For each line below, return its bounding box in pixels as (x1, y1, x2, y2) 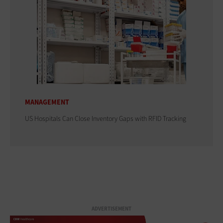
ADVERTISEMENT (92, 205, 131, 213)
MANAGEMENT (25, 97, 69, 107)
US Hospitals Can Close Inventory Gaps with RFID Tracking (25, 113, 186, 123)
